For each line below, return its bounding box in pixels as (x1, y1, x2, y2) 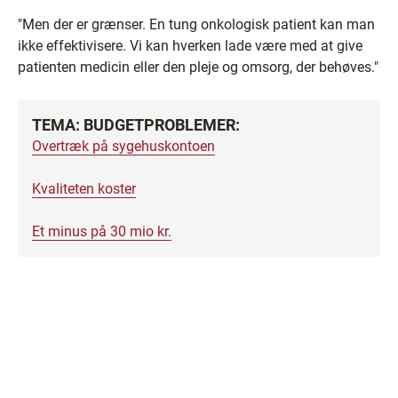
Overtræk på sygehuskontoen (32, 138, 215, 155)
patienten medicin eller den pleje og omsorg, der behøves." (18, 59, 378, 76)
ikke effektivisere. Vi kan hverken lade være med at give (18, 37, 362, 54)
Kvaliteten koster (32, 180, 136, 197)
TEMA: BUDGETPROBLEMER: (32, 115, 240, 134)
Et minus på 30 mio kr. (32, 223, 171, 240)
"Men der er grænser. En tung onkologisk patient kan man (18, 16, 375, 33)
